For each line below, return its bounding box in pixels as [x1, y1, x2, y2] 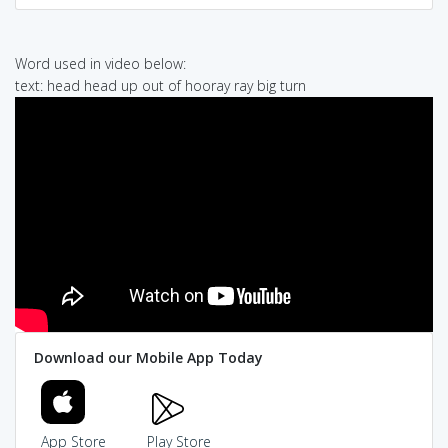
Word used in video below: [15, 53, 186, 73]
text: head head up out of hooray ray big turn [15, 75, 306, 95]
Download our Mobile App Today [33, 348, 263, 368]
